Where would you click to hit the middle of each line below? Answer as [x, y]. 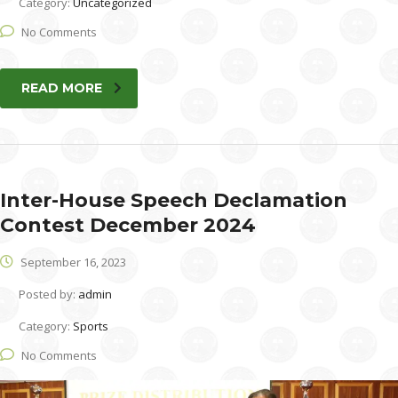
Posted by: [48, 294]
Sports [91, 326]
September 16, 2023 [72, 262]
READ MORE [62, 88]
